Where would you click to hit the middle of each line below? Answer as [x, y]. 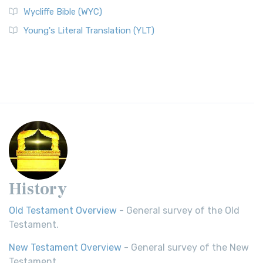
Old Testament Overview [63, 210]
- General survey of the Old [178, 210]
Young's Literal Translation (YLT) [89, 31]
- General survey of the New [185, 247]
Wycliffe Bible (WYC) [63, 12]
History [38, 189]
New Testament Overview [65, 247]
